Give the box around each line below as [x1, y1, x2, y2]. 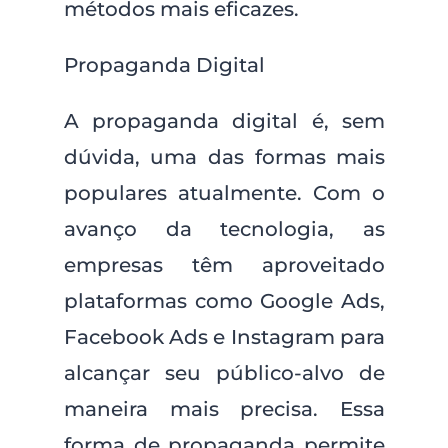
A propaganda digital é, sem [63, 109, 386, 133]
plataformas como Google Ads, [63, 289, 386, 313]
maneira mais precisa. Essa [63, 397, 386, 421]
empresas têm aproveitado [63, 253, 386, 277]
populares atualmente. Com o [63, 181, 386, 205]
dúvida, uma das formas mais [63, 145, 386, 169]
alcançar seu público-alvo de [63, 361, 386, 385]
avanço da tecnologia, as [63, 217, 386, 241]
